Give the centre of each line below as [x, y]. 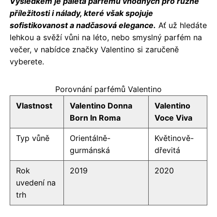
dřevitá [167, 150]
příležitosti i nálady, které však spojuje [81, 13]
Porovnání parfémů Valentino [108, 89]
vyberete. [27, 61]
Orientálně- [90, 138]
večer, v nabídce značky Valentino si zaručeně [94, 49]
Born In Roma [95, 117]
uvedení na [36, 182]
